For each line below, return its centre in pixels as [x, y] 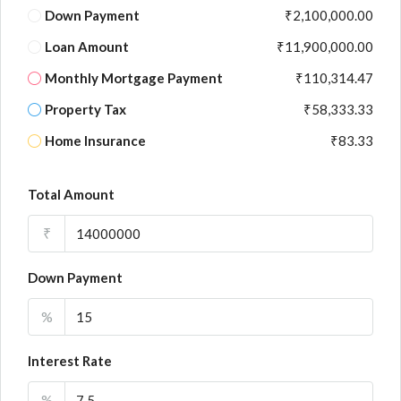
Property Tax [85, 109]
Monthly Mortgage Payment [134, 78]
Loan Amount [87, 47]
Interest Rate [70, 361]
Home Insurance [95, 141]
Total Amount [71, 194]
